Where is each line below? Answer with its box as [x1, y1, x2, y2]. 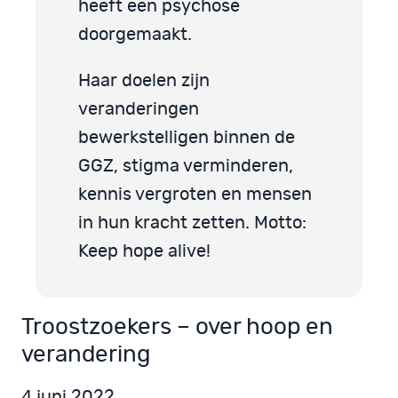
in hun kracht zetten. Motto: [78, 214, 306, 233]
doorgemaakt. [78, 26, 192, 44]
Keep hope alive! [78, 243, 211, 261]
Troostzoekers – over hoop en [21, 314, 333, 338]
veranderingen [78, 100, 199, 119]
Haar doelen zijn [78, 72, 210, 91]
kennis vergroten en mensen [78, 186, 312, 204]
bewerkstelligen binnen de [78, 129, 295, 147]
